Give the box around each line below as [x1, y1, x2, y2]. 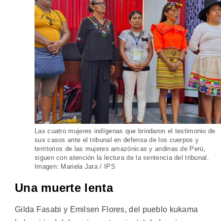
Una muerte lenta [15, 181, 113, 194]
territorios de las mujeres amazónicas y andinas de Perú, [35, 145, 206, 152]
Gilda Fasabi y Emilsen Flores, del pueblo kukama [15, 205, 198, 214]
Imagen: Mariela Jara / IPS [35, 162, 115, 170]
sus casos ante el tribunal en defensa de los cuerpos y [35, 136, 199, 144]
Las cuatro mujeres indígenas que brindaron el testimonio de [35, 127, 216, 135]
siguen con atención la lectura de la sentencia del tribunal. [35, 153, 209, 161]
